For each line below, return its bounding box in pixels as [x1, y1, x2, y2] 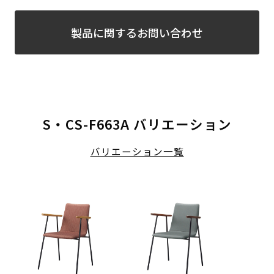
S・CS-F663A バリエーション [42, 114, 232, 134]
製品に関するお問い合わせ [70, 24, 203, 40]
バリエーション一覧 [90, 144, 184, 158]
